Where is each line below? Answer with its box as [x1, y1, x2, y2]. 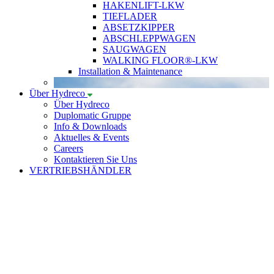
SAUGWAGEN [103, 43, 166, 54]
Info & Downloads [54, 120, 127, 131]
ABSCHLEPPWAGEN [103, 32, 196, 43]
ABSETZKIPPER [103, 21, 175, 32]
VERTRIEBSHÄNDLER [29, 165, 131, 176]
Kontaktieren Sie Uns [54, 154, 137, 165]
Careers [54, 143, 83, 154]
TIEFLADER [103, 10, 157, 21]
